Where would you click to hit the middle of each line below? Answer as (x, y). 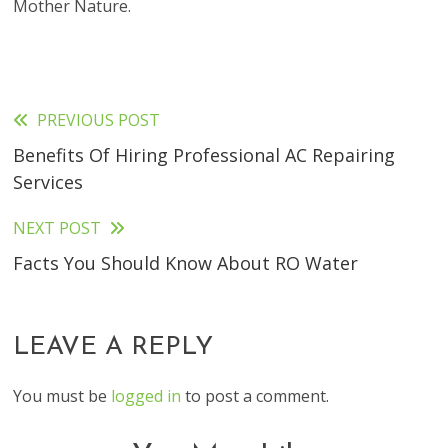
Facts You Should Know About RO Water (186, 263)
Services (48, 182)
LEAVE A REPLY (113, 347)
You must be (62, 396)
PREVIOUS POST (99, 120)
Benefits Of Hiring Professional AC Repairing (204, 155)
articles (59, 204)
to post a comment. (255, 396)
